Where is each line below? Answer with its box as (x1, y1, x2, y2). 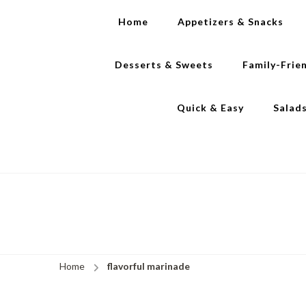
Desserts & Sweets (115, 59, 213, 70)
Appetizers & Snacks (177, 16, 283, 27)
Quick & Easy (177, 102, 244, 113)
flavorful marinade (107, 260, 190, 272)
